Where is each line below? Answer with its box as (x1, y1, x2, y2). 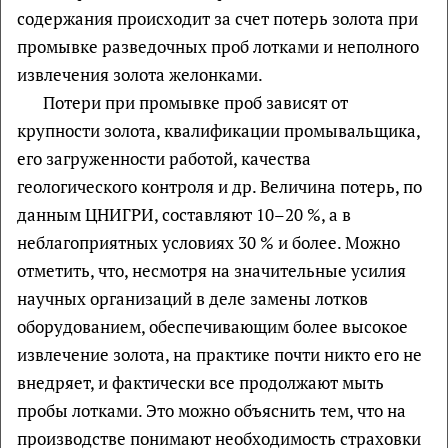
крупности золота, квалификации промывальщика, (17, 118, 420, 142)
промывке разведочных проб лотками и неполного (17, 34, 419, 58)
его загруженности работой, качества (17, 146, 311, 170)
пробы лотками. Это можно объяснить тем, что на (17, 398, 406, 422)
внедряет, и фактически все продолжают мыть (17, 370, 384, 394)
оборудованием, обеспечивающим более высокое (17, 314, 408, 338)
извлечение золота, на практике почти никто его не (17, 342, 422, 366)
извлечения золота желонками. (17, 62, 263, 86)
